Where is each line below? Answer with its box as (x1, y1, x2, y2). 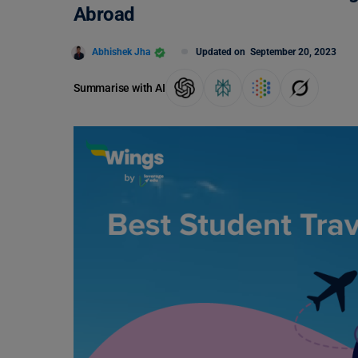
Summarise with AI (74, 81, 165, 94)
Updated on (196, 46, 250, 58)
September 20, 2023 (250, 46, 336, 58)
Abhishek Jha (92, 46, 150, 58)
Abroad (74, 3, 139, 26)
